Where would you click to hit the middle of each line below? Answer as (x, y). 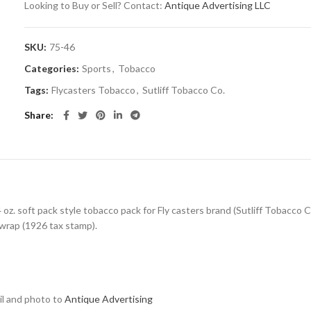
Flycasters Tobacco (94, 90)
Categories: (53, 68)
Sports (97, 68)
